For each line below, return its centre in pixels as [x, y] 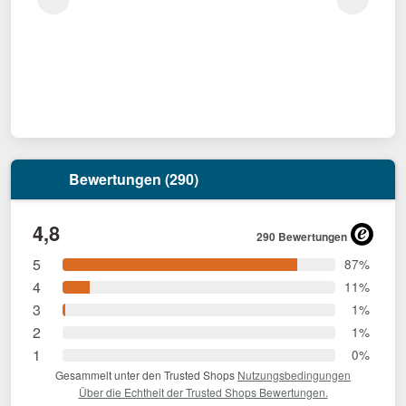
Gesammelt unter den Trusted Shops [146, 375]
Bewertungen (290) [132, 179]
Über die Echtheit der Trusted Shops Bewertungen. [203, 392]
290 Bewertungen [302, 237]
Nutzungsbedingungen [294, 375]
